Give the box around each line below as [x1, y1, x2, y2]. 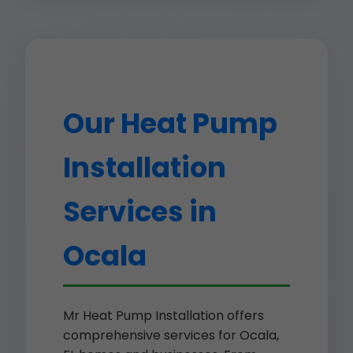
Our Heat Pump [63, 104, 277, 143]
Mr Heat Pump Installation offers [63, 307, 264, 325]
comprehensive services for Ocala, [63, 326, 279, 344]
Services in [63, 192, 217, 231]
